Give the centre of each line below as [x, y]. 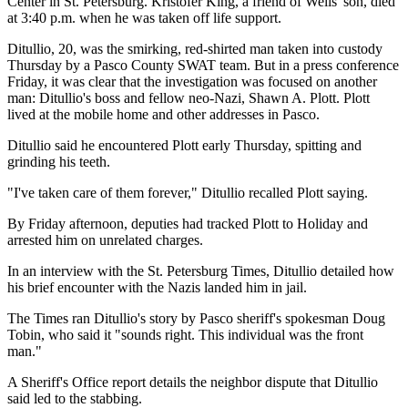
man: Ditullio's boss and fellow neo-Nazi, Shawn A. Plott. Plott [189, 97]
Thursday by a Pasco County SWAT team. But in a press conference [203, 65]
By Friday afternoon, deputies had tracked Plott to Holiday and [188, 223]
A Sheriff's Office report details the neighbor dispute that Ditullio [193, 382]
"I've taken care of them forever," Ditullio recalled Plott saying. [188, 192]
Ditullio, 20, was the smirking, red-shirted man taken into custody [195, 48]
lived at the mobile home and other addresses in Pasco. [163, 114]
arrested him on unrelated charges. [105, 240]
